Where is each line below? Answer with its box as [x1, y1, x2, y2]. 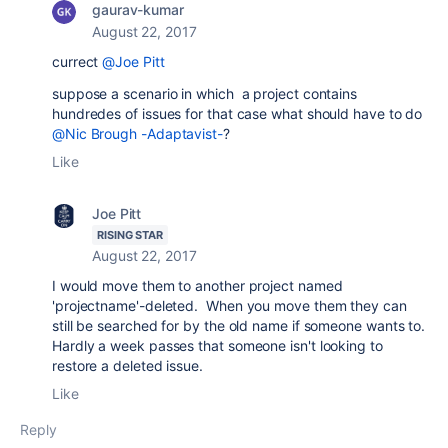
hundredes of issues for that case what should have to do [52, 105, 423, 122]
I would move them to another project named [52, 277, 343, 294]
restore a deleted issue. [52, 357, 207, 374]
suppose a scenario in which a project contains [52, 85, 358, 102]
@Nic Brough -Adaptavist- [52, 125, 223, 142]
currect [52, 53, 103, 70]
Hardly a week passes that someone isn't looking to [52, 337, 383, 354]
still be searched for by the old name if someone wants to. [52, 317, 426, 334]
